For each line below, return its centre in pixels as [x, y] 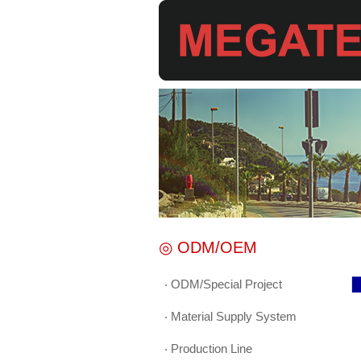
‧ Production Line [207, 349]
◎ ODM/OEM [208, 247]
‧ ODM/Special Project [222, 284]
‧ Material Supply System [229, 316]
